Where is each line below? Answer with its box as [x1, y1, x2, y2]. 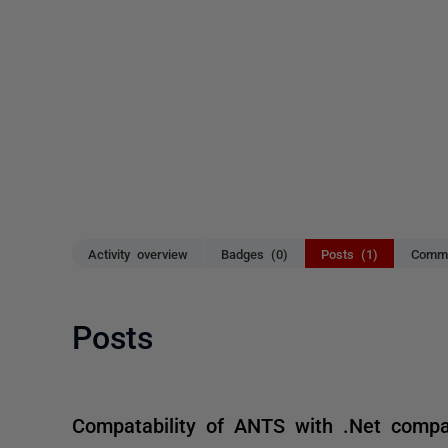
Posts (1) [321, 247, 378, 260]
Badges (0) [221, 247, 288, 260]
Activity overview [88, 247, 188, 260]
